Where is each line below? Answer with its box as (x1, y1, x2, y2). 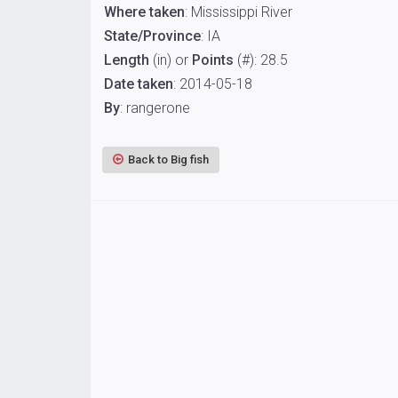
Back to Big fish (128, 152, 209, 166)
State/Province (104, 27, 201, 44)
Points (192, 51, 234, 68)
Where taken (104, 3, 185, 20)
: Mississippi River (185, 3, 292, 20)
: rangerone (120, 99, 190, 116)
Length (104, 51, 149, 68)
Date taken (104, 75, 173, 92)
